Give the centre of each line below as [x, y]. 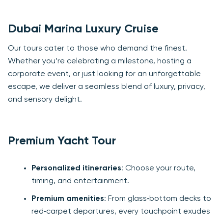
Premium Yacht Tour [62, 141]
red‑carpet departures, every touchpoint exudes [121, 212]
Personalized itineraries [76, 169]
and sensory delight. [45, 100]
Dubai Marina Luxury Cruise [83, 29]
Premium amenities [68, 199]
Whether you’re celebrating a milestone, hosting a [100, 62]
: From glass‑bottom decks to [158, 199]
